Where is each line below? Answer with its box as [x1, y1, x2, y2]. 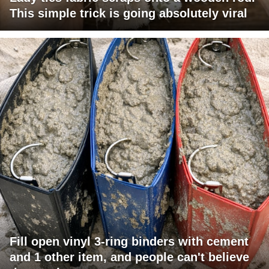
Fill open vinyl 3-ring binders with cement [10, 234, 249, 248]
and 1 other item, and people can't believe [10, 250, 249, 264]
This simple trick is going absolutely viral [10, 6, 247, 20]
